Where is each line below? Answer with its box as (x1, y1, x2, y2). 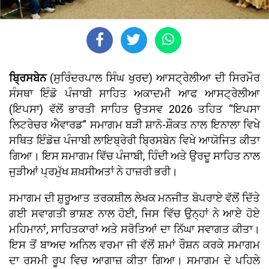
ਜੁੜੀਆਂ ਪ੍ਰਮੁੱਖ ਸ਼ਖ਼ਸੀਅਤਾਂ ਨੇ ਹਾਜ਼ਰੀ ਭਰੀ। (9, 165, 178, 178)
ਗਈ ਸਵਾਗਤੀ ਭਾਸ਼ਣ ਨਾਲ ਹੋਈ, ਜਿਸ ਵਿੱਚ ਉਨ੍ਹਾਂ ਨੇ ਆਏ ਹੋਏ (9, 207, 260, 220)
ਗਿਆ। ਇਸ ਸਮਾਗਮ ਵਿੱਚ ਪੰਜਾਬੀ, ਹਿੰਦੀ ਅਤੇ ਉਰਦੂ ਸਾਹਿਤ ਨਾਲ (9, 150, 260, 163)
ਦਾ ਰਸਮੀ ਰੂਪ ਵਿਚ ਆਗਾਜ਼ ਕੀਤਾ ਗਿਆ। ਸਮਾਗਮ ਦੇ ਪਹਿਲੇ (9, 254, 260, 267)
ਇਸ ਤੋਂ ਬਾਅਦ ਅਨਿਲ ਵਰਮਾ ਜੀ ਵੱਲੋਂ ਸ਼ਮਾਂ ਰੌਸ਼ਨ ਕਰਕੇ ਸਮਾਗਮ (9, 238, 260, 252)
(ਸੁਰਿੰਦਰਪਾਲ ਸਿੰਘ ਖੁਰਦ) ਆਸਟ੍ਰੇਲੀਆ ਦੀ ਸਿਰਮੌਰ (46, 71, 260, 85)
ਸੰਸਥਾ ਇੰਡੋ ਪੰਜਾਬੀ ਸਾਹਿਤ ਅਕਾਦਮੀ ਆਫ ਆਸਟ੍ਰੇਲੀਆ (9, 87, 260, 100)
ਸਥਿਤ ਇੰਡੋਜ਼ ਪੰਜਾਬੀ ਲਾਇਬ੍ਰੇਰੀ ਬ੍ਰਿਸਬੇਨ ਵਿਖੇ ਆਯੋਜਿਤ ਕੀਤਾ (9, 134, 260, 147)
